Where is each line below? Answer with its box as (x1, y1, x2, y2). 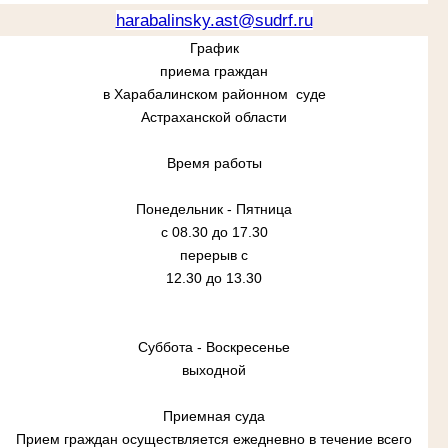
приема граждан (160, 62, 268, 79)
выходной (182, 361, 246, 378)
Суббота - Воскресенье (138, 338, 290, 355)
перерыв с (180, 246, 248, 263)
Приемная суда (163, 407, 265, 424)
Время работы (166, 154, 262, 171)
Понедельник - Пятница (136, 200, 292, 217)
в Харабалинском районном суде (102, 85, 326, 102)
